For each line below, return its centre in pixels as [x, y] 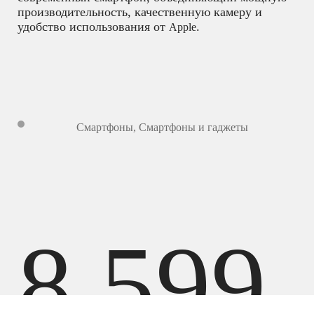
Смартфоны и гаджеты [193, 127]
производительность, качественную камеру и [140, 12]
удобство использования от [93, 27]
